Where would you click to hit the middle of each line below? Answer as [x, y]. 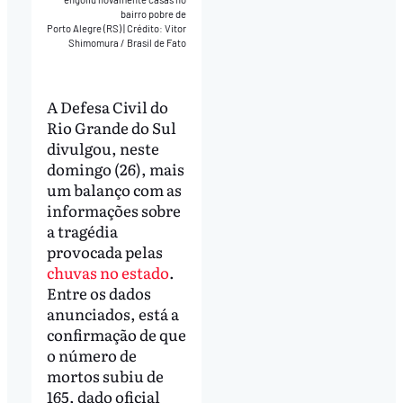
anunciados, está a [112, 314]
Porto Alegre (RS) [85, 29]
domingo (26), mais [115, 169]
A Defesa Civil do [107, 107]
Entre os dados [99, 293]
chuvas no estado [107, 273]
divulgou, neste [103, 148]
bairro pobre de [154, 14]
